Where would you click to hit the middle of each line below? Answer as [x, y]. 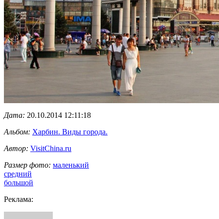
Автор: [16, 148]
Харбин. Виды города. [70, 131]
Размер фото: [27, 165]
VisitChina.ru [51, 148]
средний [18, 174]
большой [19, 182]
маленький [71, 165]
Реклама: [19, 199]
